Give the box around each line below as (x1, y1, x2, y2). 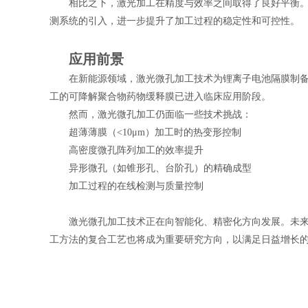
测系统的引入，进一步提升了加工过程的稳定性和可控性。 (49, 16, 300, 26)
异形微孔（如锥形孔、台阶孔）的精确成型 (69, 163, 252, 173)
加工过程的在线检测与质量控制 (69, 181, 203, 191)
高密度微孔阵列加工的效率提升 (69, 145, 203, 155)
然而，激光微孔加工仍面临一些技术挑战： (69, 109, 252, 120)
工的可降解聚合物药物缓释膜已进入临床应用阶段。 (49, 91, 271, 102)
